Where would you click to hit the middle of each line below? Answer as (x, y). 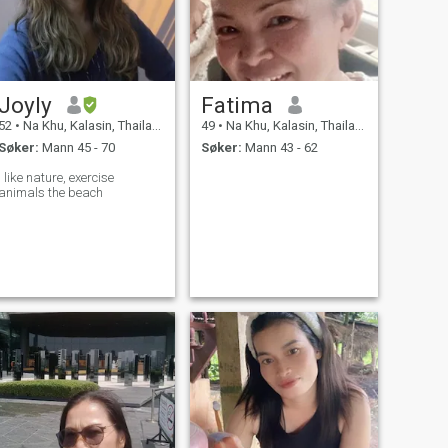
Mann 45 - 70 (76, 148)
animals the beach (75, 193)
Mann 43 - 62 (279, 148)
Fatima (236, 104)
